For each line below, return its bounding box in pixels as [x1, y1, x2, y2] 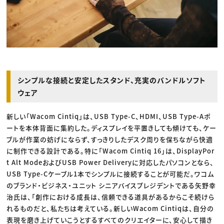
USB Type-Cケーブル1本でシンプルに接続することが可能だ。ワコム [6, 168, 214, 178]
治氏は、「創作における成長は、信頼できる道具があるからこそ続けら [6, 191, 215, 201]
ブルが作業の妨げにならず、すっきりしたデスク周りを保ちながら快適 [6, 134, 213, 144]
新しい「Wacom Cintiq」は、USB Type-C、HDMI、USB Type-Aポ [6, 111, 211, 121]
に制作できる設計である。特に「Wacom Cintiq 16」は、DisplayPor [6, 145, 215, 155]
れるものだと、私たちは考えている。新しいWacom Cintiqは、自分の [6, 203, 214, 213]
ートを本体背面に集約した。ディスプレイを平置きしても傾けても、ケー [6, 122, 217, 132]
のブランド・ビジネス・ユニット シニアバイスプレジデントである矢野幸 [6, 180, 216, 190]
